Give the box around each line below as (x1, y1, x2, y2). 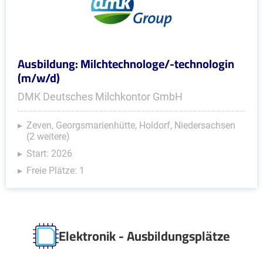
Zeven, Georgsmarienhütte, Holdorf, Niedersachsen (26, 120, 235, 131)
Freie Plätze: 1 (26, 165, 85, 176)
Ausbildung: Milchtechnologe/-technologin (18, 53, 234, 75)
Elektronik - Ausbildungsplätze (59, 224, 230, 248)
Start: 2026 (26, 148, 72, 159)
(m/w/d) (18, 67, 60, 89)
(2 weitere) (26, 131, 70, 142)
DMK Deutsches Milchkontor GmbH (18, 90, 183, 103)
